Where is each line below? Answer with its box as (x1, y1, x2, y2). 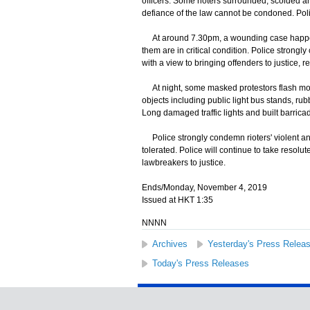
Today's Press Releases (152, 258, 249, 268)
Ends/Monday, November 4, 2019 (141, 183, 267, 192)
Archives (152, 239, 188, 249)
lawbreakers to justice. (141, 158, 226, 167)
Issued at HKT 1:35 (141, 195, 213, 205)
